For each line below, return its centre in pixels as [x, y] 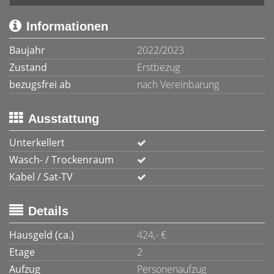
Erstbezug [158, 67]
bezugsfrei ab [40, 84]
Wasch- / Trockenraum [61, 160]
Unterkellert [37, 143]
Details [48, 211]
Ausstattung [64, 119]
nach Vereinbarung [178, 84]
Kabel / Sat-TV [41, 177]
